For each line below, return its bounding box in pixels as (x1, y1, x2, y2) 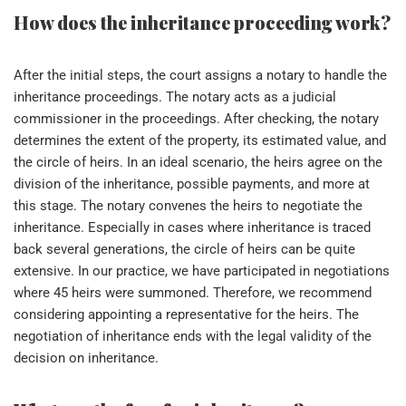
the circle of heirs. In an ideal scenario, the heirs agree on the (14, 153, 382, 170)
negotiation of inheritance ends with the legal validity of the (14, 327, 372, 344)
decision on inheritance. (14, 349, 159, 366)
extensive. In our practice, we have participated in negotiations (14, 262, 390, 279)
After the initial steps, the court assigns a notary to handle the (14, 66, 387, 83)
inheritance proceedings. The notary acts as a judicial (14, 88, 336, 105)
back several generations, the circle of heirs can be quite (14, 240, 355, 257)
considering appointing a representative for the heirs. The (14, 305, 359, 323)
